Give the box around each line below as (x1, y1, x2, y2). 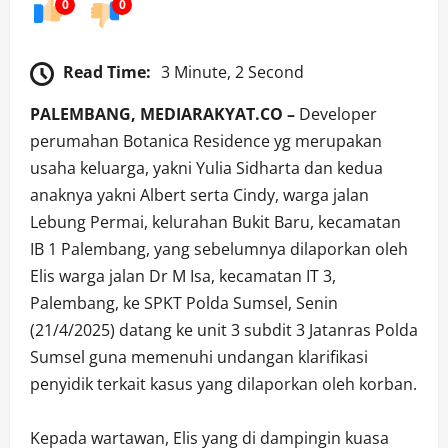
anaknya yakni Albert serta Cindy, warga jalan (30, 184, 369, 207)
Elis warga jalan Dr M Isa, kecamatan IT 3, (30, 265, 336, 288)
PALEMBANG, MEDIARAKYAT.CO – (30, 103, 295, 126)
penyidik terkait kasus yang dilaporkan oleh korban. (30, 373, 417, 396)
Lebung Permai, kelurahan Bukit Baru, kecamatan (30, 211, 401, 234)
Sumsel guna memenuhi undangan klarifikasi (30, 346, 368, 369)
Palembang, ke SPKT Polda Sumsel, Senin (30, 292, 338, 315)
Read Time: (63, 61, 151, 84)
